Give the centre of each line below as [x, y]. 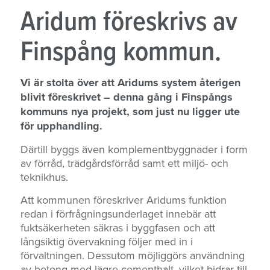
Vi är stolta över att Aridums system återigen [130, 82]
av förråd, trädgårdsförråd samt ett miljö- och [124, 163]
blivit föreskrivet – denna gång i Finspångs [126, 97]
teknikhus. [44, 177]
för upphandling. [61, 126]
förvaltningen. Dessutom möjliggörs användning [132, 256]
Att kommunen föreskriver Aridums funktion [123, 200]
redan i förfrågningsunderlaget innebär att [118, 214]
